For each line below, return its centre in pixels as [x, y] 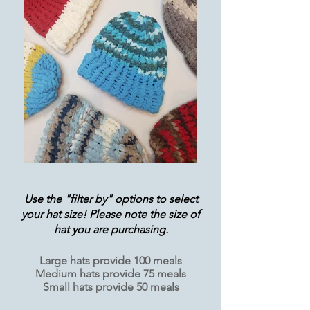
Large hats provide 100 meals [111, 261]
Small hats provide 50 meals [111, 287]
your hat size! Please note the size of [111, 214]
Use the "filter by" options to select [111, 199]
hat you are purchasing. [111, 229]
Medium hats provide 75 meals [111, 274]
